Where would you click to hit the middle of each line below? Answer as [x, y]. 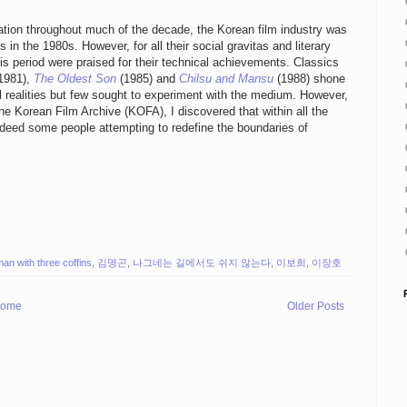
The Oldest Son [75, 79]
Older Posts [316, 306]
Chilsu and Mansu [226, 79]
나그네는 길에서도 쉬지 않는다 [202, 262]
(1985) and [148, 79]
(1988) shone [309, 79]
